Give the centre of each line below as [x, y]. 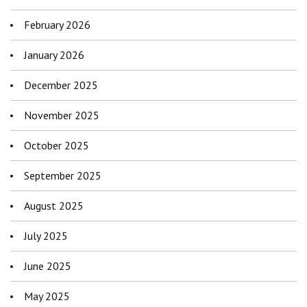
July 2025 [46, 236]
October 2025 [57, 146]
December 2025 [61, 85]
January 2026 [54, 55]
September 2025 [63, 176]
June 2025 [48, 266]
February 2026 [57, 25]
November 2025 [62, 115]
